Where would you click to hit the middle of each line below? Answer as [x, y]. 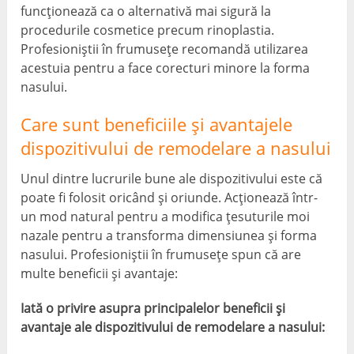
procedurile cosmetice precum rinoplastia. [148, 30]
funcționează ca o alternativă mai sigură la [146, 11]
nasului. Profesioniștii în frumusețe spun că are [161, 254]
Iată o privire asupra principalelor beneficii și [153, 308]
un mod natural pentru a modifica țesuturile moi [166, 216]
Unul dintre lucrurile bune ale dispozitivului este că [172, 178]
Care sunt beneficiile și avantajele [157, 124]
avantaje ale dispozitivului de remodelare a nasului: [173, 327]
